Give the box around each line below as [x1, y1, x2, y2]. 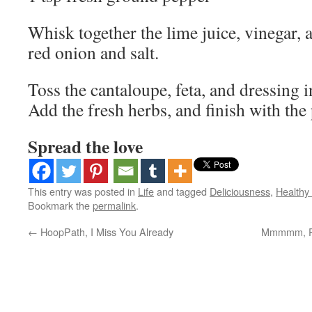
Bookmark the [28, 198, 93, 212]
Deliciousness [210, 184, 270, 198]
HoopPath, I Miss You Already [38, 224, 173, 239]
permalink [93, 198, 136, 212]
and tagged [154, 184, 210, 198]
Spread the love [28, 133, 143, 159]
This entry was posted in [28, 184, 138, 198]
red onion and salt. [28, 40, 159, 64]
